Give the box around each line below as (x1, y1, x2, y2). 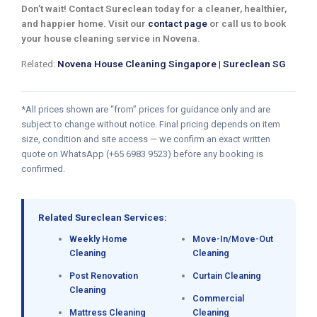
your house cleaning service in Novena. (21, 33, 200, 45)
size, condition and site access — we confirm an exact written (21, 134, 270, 145)
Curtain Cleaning (192, 270, 261, 282)
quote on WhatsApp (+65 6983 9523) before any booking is (21, 149, 263, 160)
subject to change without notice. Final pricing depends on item (21, 119, 280, 130)
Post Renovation (69, 270, 138, 282)
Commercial (192, 293, 244, 304)
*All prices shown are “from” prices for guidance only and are (21, 104, 270, 115)
